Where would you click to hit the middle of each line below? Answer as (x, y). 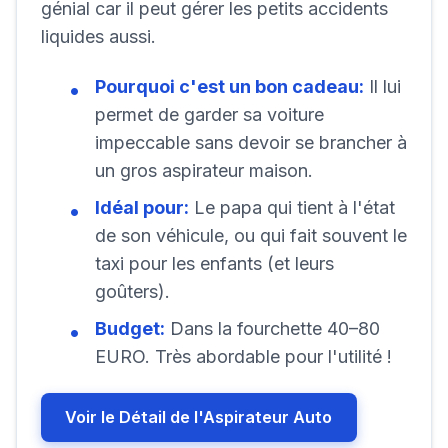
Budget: (130, 329)
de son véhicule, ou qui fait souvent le (251, 236)
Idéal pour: (142, 208)
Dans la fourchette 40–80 (272, 329)
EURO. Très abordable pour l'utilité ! (243, 357)
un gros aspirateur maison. (204, 171)
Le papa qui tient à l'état (292, 208)
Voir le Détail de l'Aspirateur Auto (199, 416)
